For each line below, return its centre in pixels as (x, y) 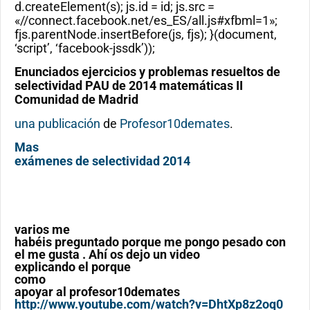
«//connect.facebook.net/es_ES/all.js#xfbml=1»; (146, 20)
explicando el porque (73, 267)
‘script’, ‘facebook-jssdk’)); (85, 48)
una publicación (57, 123)
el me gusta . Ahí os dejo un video (107, 255)
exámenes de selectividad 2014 (102, 161)
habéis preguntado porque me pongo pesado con (150, 242)
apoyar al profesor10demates (97, 292)
